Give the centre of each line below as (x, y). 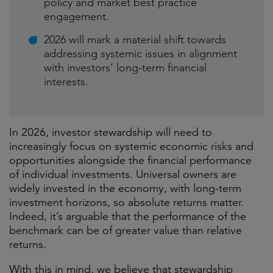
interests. (66, 82)
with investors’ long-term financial (125, 68)
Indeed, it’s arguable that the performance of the (128, 216)
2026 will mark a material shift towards (135, 40)
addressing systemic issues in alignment (140, 54)
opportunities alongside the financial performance (130, 160)
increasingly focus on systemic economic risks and (131, 146)
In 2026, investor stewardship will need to (111, 132)
